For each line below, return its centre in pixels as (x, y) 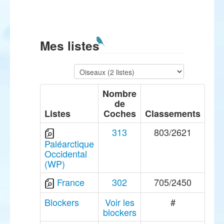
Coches (119, 113)
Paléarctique (69, 144)
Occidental (66, 154)
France (71, 182)
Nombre (119, 93)
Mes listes (70, 45)
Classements (173, 113)
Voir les (119, 202)
